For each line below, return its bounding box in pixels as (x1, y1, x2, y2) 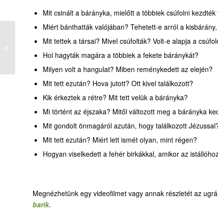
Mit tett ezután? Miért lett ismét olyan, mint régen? (43, 134, 197, 145)
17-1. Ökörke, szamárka (17, 42, 85, 52)
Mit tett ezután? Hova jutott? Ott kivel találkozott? (43, 78, 193, 88)
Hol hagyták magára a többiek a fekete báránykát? (43, 50, 199, 60)
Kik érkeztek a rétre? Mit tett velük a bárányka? (43, 92, 188, 102)
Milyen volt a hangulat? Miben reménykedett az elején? (43, 64, 213, 74)
